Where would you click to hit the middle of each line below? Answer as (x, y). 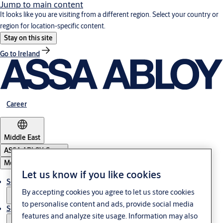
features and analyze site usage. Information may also (110, 216)
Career (16, 104)
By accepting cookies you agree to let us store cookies (109, 192)
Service (18, 208)
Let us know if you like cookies (92, 174)
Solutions (21, 181)
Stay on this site (28, 38)
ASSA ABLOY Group (34, 150)
